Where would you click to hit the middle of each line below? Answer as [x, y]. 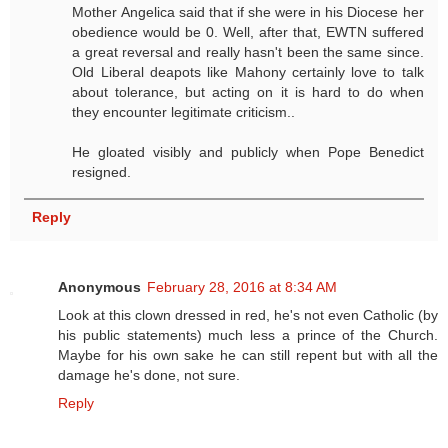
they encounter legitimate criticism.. [184, 111]
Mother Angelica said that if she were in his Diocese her [248, 11]
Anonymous [99, 286]
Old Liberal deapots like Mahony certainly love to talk [248, 71]
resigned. [102, 171]
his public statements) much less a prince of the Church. [248, 334]
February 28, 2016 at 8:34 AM [242, 286]
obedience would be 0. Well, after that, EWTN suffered [248, 31]
